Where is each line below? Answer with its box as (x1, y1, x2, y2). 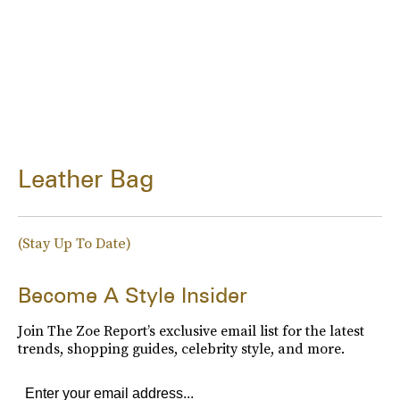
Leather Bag (18, 162, 154, 194)
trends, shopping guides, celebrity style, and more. (18, 337, 345, 358)
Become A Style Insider (18, 281, 247, 308)
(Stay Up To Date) (18, 232, 131, 253)
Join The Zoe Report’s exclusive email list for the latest (18, 320, 364, 340)
